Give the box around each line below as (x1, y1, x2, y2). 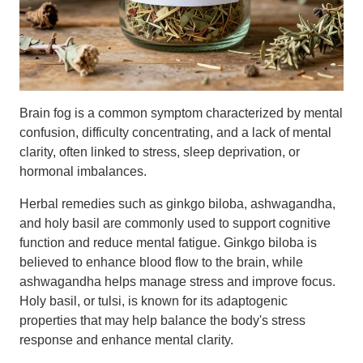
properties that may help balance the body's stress (19, 314, 305, 327)
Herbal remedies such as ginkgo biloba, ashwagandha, (19, 197, 335, 211)
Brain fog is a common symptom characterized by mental (19, 106, 343, 120)
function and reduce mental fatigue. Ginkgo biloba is (19, 236, 317, 250)
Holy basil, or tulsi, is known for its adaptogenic (19, 294, 288, 308)
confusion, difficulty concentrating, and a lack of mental (19, 126, 331, 139)
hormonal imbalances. (19, 164, 147, 178)
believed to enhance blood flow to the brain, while (19, 255, 303, 269)
